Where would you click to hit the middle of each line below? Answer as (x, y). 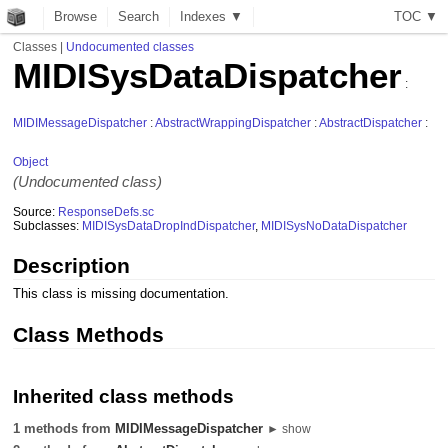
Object (31, 162)
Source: (36, 211)
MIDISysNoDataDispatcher (334, 225)
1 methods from (64, 429)
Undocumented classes (130, 46)
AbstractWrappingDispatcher (233, 123)
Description (72, 265)
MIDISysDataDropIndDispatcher (169, 225)
